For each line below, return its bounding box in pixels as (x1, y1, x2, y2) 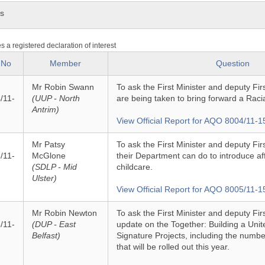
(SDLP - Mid (31, 162, 77, 172)
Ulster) (31, 173, 57, 183)
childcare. (116, 162, 153, 172)
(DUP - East (31, 219, 76, 229)
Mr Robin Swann (31, 82, 94, 92)
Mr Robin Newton (31, 208, 97, 218)
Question (216, 59, 250, 68)
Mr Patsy (31, 140, 65, 149)
